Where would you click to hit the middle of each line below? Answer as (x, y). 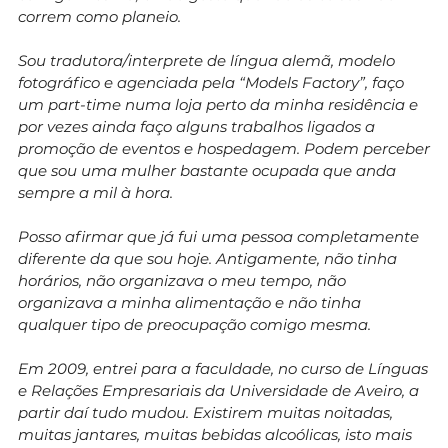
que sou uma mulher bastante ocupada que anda (207, 170)
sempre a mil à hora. (95, 192)
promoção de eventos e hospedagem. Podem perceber (224, 148)
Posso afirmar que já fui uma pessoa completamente (218, 236)
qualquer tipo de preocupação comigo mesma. (194, 324)
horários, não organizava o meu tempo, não (182, 280)
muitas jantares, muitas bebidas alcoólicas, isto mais (215, 434)
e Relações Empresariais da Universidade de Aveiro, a (218, 390)
